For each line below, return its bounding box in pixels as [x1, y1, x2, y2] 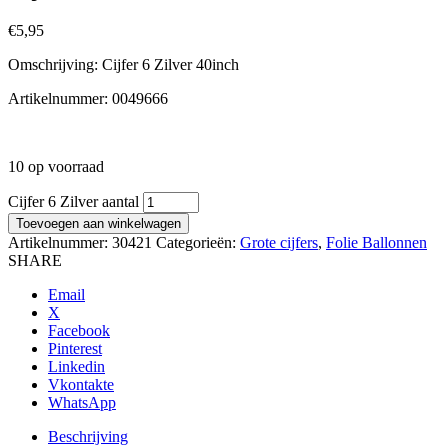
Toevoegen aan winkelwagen [16, 216, 181, 232]
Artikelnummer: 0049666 [8, 90, 168, 108]
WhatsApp [48, 394, 116, 412]
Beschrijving [48, 428, 128, 446]
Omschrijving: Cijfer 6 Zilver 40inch [8, 56, 239, 74]
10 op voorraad [8, 158, 104, 176]
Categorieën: [156, 234, 240, 252]
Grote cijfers [240, 234, 318, 252]
